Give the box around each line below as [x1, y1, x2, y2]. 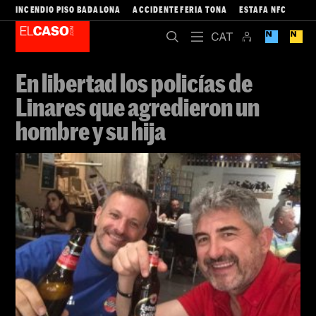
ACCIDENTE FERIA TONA [133, 4, 228, 14]
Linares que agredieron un [16, 92, 260, 121]
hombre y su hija [16, 116, 166, 145]
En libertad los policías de [16, 68, 253, 97]
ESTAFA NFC [239, 4, 287, 14]
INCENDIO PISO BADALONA [16, 4, 121, 14]
